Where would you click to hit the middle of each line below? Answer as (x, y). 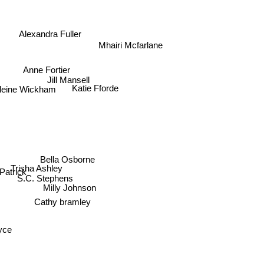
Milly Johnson (75, 188)
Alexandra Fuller (50, 32)
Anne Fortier (48, 73)
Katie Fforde (95, 94)
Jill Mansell (71, 81)
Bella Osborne (74, 153)
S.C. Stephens (46, 180)
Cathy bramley (66, 201)
